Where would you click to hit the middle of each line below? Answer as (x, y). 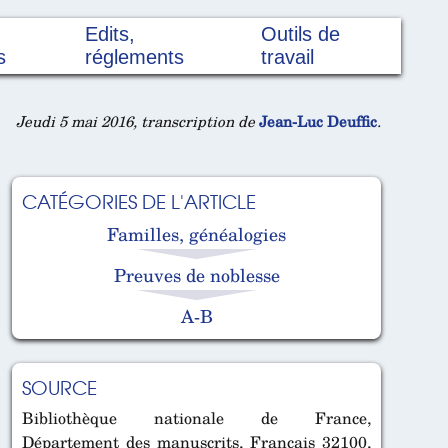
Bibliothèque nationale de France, (196, 418)
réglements (135, 57)
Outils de (300, 34)
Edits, (110, 34)
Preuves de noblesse (196, 274)
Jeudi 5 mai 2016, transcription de (137, 121)
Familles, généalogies (196, 233)
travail (287, 57)
